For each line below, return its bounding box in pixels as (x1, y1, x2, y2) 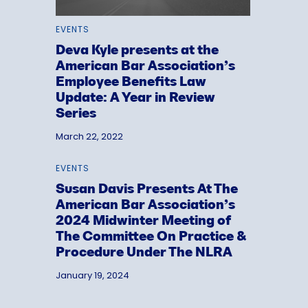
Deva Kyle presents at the (55, 44, 219, 57)
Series (55, 107, 96, 120)
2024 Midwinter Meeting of (55, 215, 231, 228)
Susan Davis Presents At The (55, 184, 238, 197)
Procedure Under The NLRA (55, 247, 232, 260)
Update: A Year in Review (55, 91, 215, 104)
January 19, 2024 (55, 269, 129, 283)
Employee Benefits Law (55, 76, 206, 89)
